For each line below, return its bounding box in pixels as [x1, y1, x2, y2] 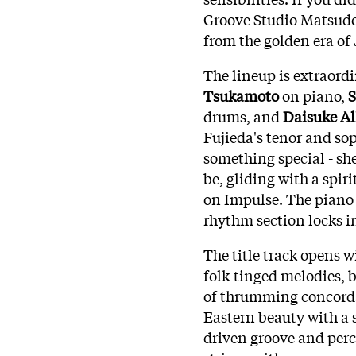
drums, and [203, 105, 283, 126]
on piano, [279, 84, 348, 106]
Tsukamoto [203, 84, 279, 106]
